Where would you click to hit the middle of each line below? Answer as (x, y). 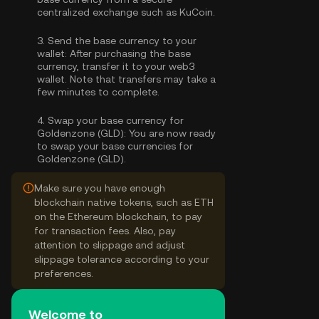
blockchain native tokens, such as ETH (124, 202)
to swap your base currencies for (115, 146)
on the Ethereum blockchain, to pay (118, 216)
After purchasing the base (129, 53)
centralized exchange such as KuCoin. (126, 12)
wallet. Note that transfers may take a (126, 79)
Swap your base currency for (116, 120)
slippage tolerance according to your (122, 259)
